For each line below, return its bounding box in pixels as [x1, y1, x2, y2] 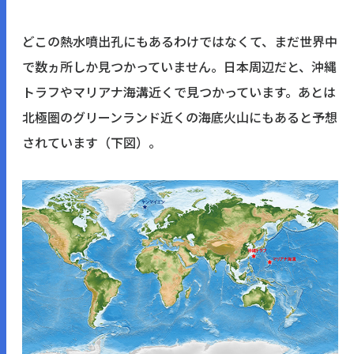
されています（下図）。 [22, 132, 161, 152]
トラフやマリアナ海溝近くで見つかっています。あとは [22, 81, 336, 101]
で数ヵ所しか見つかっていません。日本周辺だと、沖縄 [22, 56, 337, 76]
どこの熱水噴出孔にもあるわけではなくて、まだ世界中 [22, 31, 337, 51]
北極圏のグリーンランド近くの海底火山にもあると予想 [22, 107, 337, 126]
